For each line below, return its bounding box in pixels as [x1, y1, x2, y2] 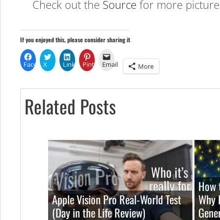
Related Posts [25, 92, 116, 120]
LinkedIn [63, 60, 88, 69]
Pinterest [82, 60, 109, 69]
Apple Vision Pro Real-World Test [52, 191, 181, 208]
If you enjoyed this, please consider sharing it [20, 35, 130, 44]
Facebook [24, 60, 52, 69]
